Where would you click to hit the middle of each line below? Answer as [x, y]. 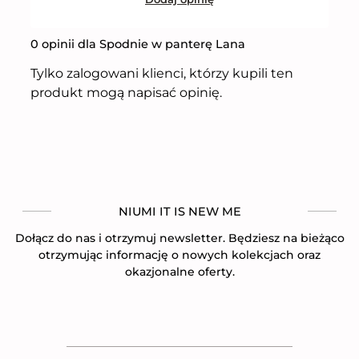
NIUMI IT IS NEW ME [179, 211]
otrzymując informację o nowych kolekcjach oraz [179, 254]
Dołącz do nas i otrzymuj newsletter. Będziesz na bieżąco [179, 238]
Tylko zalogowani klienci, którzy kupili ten [162, 73]
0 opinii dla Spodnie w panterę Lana [138, 44]
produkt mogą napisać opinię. [126, 92]
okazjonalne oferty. [179, 271]
